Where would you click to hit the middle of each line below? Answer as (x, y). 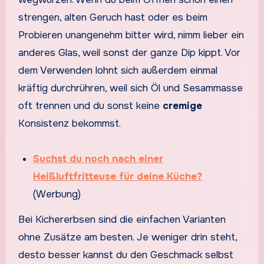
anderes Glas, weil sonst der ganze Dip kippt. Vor (129, 53)
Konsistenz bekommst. (69, 124)
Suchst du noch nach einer (98, 159)
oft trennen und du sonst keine (90, 106)
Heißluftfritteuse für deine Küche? (118, 177)
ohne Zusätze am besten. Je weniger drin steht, (127, 237)
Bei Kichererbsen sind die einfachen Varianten (122, 220)
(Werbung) (57, 194)
